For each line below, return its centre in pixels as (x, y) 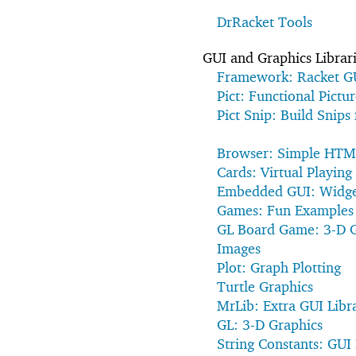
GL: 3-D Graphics (270, 324)
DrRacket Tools (265, 21)
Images (239, 248)
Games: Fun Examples (285, 210)
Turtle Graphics (265, 286)
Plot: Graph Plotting (279, 267)
